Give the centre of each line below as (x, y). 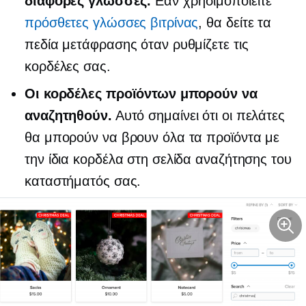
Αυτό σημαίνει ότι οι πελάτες (198, 116)
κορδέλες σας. (68, 67)
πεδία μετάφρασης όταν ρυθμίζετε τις (137, 45)
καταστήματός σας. (83, 181)
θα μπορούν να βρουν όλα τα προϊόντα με (152, 138)
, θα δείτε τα (235, 23)
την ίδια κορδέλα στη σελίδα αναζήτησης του (158, 159)
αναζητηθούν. (68, 116)
